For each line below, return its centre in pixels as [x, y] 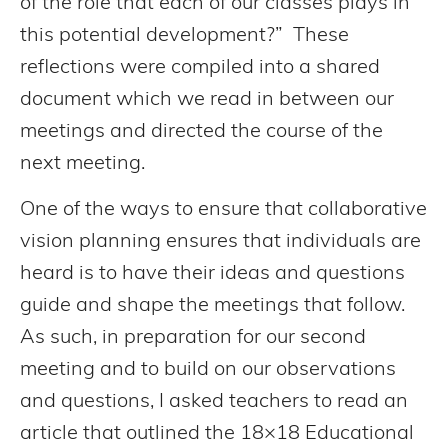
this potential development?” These [184, 35]
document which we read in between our [207, 99]
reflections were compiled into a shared [200, 67]
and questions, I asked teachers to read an [214, 401]
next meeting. [82, 163]
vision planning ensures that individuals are [220, 241]
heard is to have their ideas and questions [212, 273]
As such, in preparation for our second [193, 337]
